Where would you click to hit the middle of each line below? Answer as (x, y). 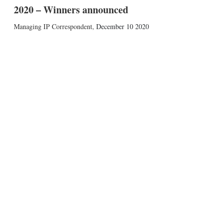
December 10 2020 (122, 26)
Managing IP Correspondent (53, 26)
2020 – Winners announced (71, 10)
